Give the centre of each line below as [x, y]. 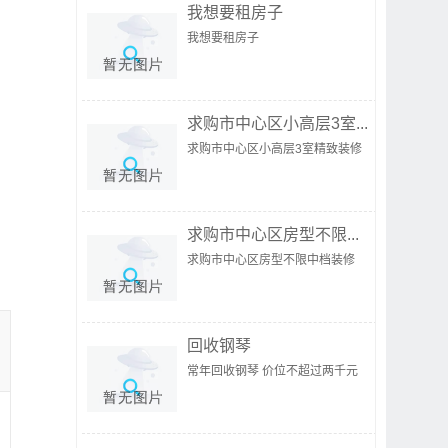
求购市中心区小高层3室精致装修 [274, 149]
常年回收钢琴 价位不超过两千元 [272, 371]
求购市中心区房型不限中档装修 [271, 260]
